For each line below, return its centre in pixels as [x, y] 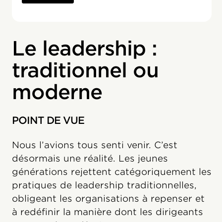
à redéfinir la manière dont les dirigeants [108, 212]
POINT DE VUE [48, 120]
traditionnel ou [85, 70]
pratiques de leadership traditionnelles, [104, 185]
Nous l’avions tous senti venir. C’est [95, 145]
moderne [57, 92]
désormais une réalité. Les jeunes [90, 158]
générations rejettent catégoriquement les [112, 172]
